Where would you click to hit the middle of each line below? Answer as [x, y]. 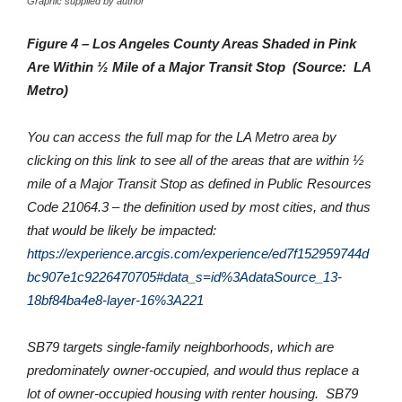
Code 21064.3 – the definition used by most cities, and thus [199, 206]
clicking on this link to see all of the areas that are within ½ [196, 160]
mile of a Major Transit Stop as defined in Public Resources [199, 183]
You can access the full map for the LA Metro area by [182, 136]
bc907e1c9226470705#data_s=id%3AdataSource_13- [184, 276]
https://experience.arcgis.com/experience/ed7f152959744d [198, 253]
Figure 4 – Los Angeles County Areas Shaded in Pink [192, 43]
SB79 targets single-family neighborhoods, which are [180, 346]
